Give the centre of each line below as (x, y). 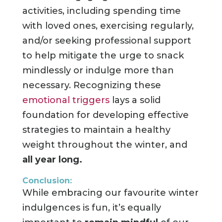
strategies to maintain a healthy (96, 130)
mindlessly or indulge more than (98, 71)
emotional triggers (67, 100)
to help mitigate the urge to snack (103, 56)
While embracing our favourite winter (110, 193)
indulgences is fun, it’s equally (91, 208)
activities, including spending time (101, 11)
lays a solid (136, 100)
